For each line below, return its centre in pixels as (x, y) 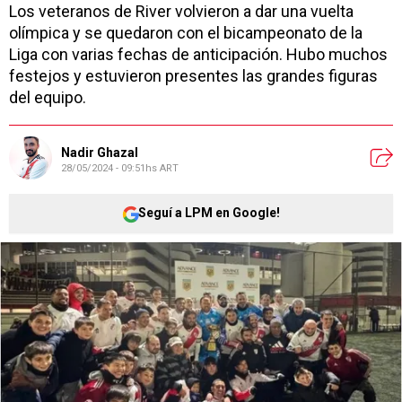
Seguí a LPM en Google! (209, 213)
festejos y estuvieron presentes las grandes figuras (193, 75)
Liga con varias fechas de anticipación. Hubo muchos (198, 54)
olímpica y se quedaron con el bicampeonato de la (186, 32)
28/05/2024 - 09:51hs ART (120, 169)
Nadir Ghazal (100, 153)
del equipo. (48, 97)
